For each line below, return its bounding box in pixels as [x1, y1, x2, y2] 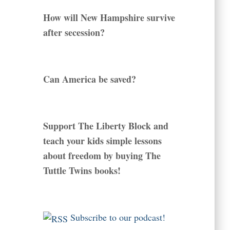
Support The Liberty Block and [43, 119, 168, 133]
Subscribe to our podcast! [70, 211, 165, 224]
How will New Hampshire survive [43, 11, 175, 25]
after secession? [43, 26, 105, 40]
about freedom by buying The [43, 149, 161, 163]
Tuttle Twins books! [43, 164, 121, 178]
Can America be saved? [43, 72, 136, 86]
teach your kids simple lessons [43, 134, 162, 148]
